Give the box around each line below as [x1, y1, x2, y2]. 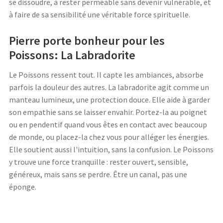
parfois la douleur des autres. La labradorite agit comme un [9, 82, 209, 92]
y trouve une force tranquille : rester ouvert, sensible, [9, 156, 188, 167]
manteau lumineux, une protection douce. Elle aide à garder [9, 94, 210, 105]
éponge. [9, 181, 36, 192]
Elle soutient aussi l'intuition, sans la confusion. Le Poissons [9, 144, 214, 154]
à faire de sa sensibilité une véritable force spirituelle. [9, 9, 190, 19]
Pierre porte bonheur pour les [9, 32, 165, 48]
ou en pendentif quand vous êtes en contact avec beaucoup [9, 119, 207, 129]
